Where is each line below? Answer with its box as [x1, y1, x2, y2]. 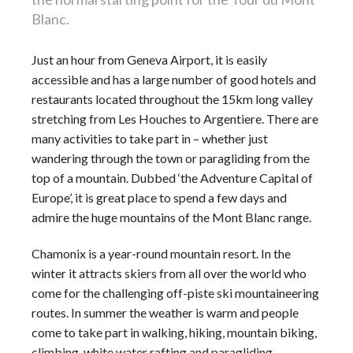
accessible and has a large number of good [32, 72, 261, 87]
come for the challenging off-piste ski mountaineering [32, 284, 319, 300]
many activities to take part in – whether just [32, 131, 268, 146]
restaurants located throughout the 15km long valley [32, 91, 313, 106]
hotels [261, 72, 294, 87]
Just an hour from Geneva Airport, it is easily [32, 52, 267, 67]
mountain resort [170, 245, 256, 261]
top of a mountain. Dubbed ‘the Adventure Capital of [32, 170, 313, 185]
